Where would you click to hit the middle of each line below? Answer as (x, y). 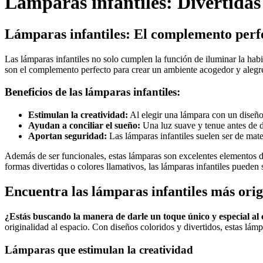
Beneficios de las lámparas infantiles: (92, 92)
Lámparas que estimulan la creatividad (99, 249)
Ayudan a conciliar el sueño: (84, 126)
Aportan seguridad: (68, 136)
